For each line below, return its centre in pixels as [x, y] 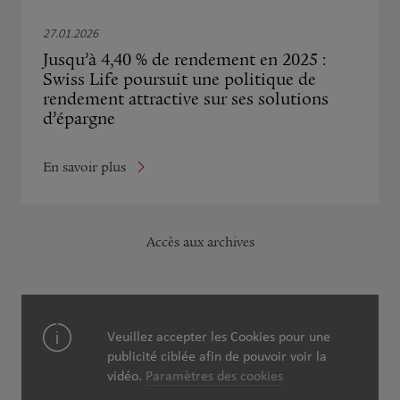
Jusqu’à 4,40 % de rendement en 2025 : [184, 60]
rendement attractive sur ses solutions [186, 100]
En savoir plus [84, 167]
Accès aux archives [200, 242]
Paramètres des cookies [214, 375]
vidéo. [126, 375]
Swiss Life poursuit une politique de [179, 80]
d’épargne [79, 119]
